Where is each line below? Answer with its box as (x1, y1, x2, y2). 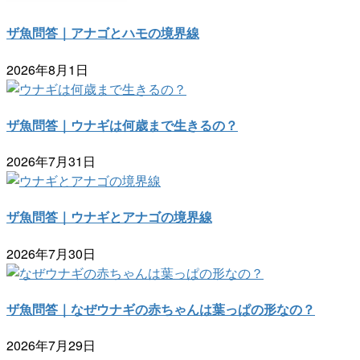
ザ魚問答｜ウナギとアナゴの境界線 (6, 207, 212, 227)
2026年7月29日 (6, 336, 96, 355)
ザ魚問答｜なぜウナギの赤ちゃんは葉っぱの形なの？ (6, 299, 315, 318)
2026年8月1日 (6, 59, 88, 79)
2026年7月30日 (6, 243, 96, 263)
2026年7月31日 (6, 152, 96, 171)
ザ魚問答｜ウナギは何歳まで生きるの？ (6, 115, 238, 134)
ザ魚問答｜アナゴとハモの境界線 (6, 23, 199, 43)
